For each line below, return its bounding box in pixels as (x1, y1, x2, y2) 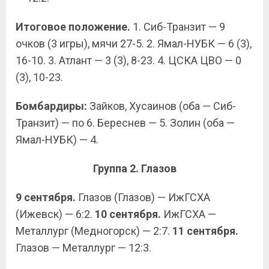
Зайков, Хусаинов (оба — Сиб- (89, 100, 236, 112)
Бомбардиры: (16, 100, 89, 112)
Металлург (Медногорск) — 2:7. (16, 225, 172, 237)
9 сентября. (16, 191, 76, 204)
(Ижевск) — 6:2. (16, 208, 95, 220)
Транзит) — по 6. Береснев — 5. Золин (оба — (16, 116, 235, 129)
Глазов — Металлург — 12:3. (16, 241, 151, 254)
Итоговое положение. (16, 20, 130, 33)
